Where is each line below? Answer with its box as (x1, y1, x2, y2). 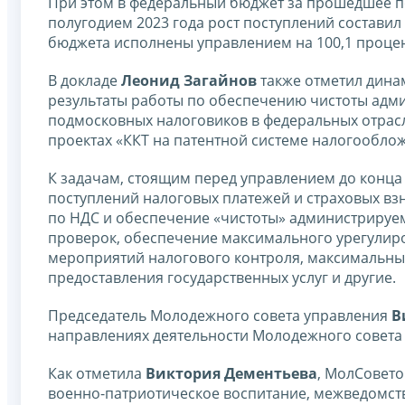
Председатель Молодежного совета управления (48, 305, 391, 325)
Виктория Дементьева (146, 363, 317, 383)
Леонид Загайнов (121, 70, 257, 90)
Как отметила (48, 363, 146, 383)
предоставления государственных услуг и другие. (48, 267, 396, 287)
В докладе (48, 70, 121, 90)
